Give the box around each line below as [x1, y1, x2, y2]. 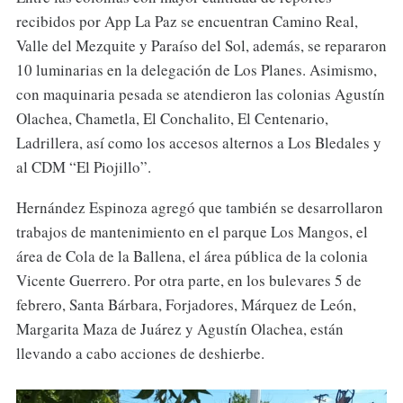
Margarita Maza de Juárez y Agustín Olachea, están [15, 318, 344, 340]
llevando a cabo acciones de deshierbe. [15, 343, 264, 364]
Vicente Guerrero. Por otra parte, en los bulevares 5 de [15, 270, 362, 291]
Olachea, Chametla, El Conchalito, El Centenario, [15, 108, 328, 130]
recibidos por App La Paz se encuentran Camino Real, [15, 11, 358, 32]
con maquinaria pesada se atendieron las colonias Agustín [15, 84, 385, 105]
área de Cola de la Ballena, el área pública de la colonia [15, 246, 368, 267]
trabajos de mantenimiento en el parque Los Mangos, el [15, 221, 368, 243]
